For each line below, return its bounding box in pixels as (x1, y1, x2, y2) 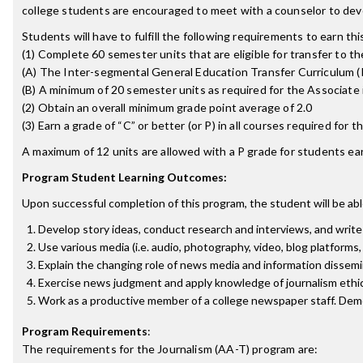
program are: (250, 342, 318, 356)
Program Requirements (22, 324, 147, 338)
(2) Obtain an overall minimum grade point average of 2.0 (22, 100, 313, 114)
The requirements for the (22, 342, 158, 356)
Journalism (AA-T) (157, 342, 250, 356)
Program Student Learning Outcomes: (22, 170, 227, 184)
